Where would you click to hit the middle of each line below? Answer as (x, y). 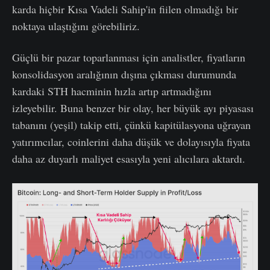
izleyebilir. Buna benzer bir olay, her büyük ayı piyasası (133, 108)
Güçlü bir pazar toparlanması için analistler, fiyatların (129, 57)
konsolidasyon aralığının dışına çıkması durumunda (124, 74)
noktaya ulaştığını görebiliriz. (76, 26)
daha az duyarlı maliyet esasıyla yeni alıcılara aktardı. (129, 158)
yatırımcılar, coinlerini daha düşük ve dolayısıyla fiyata (131, 141)
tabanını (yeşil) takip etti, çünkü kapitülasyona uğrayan (131, 124)
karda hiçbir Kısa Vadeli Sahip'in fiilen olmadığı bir (125, 9)
